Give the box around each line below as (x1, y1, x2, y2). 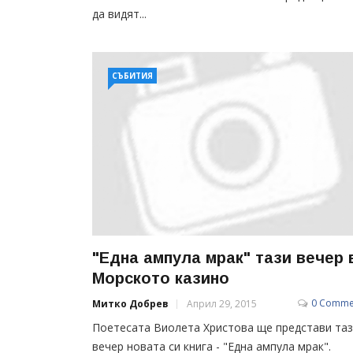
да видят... (92, 6, 147, 21)
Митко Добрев (92, 296, 169, 310)
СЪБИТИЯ (112, 70, 153, 81)
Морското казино (92, 269, 229, 287)
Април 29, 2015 (187, 296, 257, 310)
